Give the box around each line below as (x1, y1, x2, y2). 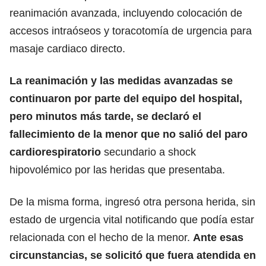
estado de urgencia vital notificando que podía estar (9, 213, 254, 226)
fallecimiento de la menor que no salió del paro (9, 128, 248, 140)
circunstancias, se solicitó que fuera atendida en (9, 249, 256, 261)
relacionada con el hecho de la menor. (9, 231, 193, 243)
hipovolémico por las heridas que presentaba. (9, 163, 225, 176)
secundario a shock (101, 145, 196, 158)
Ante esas (193, 231, 243, 243)
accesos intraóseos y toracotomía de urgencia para (9, 24, 252, 37)
